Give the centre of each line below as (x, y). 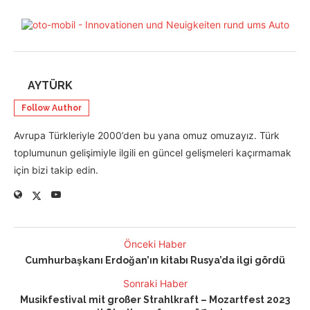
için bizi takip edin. (56, 170)
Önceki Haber (155, 244)
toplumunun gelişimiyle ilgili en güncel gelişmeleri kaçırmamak (153, 153)
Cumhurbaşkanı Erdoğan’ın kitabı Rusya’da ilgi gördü (155, 261)
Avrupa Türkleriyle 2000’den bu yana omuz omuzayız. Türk (147, 136)
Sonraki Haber (155, 284)
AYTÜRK (50, 86)
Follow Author (52, 108)
